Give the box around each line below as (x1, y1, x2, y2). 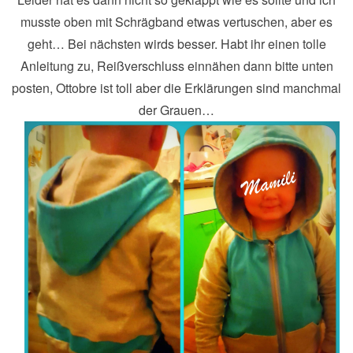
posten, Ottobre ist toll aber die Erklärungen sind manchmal (12, 78, 341, 97)
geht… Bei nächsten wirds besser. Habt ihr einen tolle (27, 34, 326, 53)
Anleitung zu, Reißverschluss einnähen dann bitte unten (20, 56, 333, 75)
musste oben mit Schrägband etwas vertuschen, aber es (20, 12, 333, 31)
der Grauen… (139, 100, 214, 119)
